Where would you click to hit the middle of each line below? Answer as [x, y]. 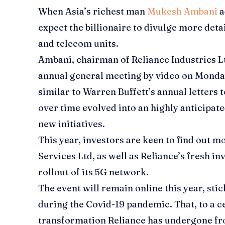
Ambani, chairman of [85, 60]
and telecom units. [78, 44]
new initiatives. [72, 124]
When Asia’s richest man [93, 12]
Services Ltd [65, 156]
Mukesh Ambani [182, 12]
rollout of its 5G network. [93, 172]
